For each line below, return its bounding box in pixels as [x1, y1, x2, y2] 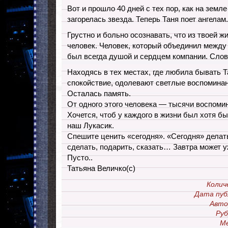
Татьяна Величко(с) [67, 164, 135, 173]
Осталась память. [67, 89, 131, 98]
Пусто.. [67, 153, 93, 162]
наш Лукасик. [67, 121, 114, 130]
